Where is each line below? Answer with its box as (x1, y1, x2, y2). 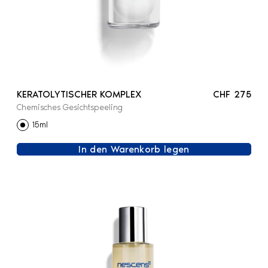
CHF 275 (212, 88, 251, 100)
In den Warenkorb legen (78, 143, 190, 155)
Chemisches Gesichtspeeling (17, 102, 123, 112)
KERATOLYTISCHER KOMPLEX (17, 88, 142, 100)
